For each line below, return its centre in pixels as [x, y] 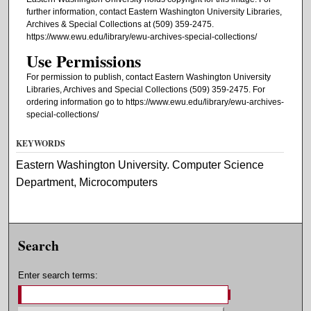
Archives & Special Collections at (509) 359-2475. [120, 24]
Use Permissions [83, 61]
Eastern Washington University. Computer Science [140, 165]
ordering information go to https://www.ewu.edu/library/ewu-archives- [155, 102]
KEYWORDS [41, 143]
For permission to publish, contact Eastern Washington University [148, 77]
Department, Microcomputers [87, 182]
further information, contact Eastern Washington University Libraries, [154, 11]
